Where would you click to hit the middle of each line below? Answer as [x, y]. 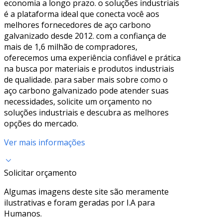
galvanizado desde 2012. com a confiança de [85, 36]
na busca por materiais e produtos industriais [89, 68]
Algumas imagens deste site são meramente [86, 191]
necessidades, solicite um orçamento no [78, 101]
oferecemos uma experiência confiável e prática [92, 57]
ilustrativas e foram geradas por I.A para [79, 202]
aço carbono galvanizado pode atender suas [86, 90]
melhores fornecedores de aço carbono [77, 25]
